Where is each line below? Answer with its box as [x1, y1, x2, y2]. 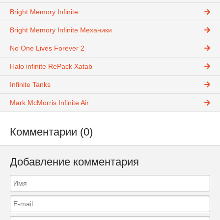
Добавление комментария [10, 155, 139, 168]
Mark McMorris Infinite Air [10, 99, 89, 107]
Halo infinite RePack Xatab [10, 62, 92, 71]
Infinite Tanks [10, 81, 51, 89]
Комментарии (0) [10, 126, 93, 138]
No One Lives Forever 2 [10, 44, 84, 53]
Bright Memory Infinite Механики [10, 26, 112, 34]
